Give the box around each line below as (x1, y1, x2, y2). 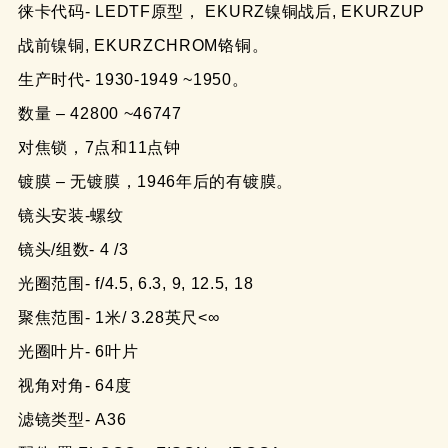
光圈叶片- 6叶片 (17, 342, 139, 360)
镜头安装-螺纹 (17, 206, 124, 224)
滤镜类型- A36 (17, 410, 127, 428)
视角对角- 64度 (17, 376, 132, 394)
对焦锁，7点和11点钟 (17, 138, 181, 156)
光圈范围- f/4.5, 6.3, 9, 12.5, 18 (17, 274, 254, 292)
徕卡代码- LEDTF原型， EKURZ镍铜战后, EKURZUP (17, 2, 426, 20)
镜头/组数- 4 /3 (17, 240, 129, 258)
